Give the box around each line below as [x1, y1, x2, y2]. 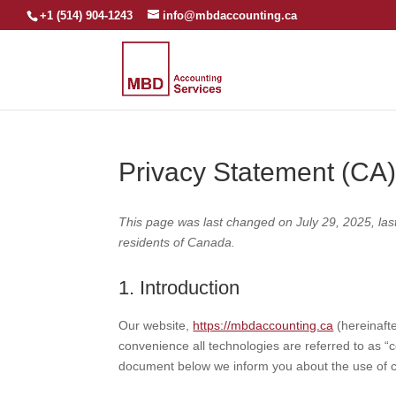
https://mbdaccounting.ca [193, 318, 334, 332]
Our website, [118, 318, 194, 332]
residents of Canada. [118, 235, 236, 249]
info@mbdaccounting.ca [163, 8, 297, 22]
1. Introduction [118, 277, 240, 299]
